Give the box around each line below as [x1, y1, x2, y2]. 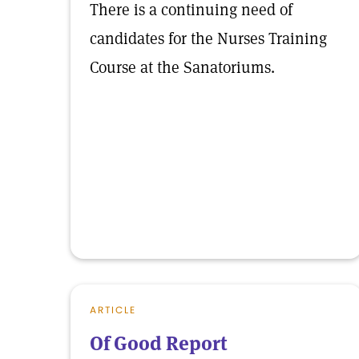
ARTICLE [90, 303, 136, 317]
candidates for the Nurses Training [90, 28, 327, 49]
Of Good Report [90, 331, 228, 356]
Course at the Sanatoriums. [90, 57, 275, 78]
